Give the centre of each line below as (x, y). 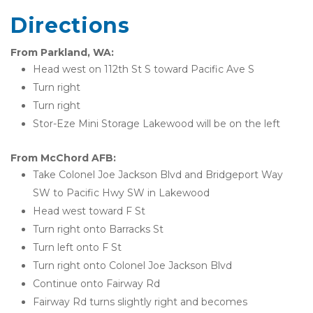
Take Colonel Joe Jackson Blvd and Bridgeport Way (158, 175)
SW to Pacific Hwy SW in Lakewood (121, 193)
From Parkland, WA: (62, 52)
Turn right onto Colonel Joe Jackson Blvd (132, 265)
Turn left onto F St (77, 247)
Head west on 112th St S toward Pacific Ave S (144, 69)
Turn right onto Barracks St (98, 229)
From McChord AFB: (63, 158)
